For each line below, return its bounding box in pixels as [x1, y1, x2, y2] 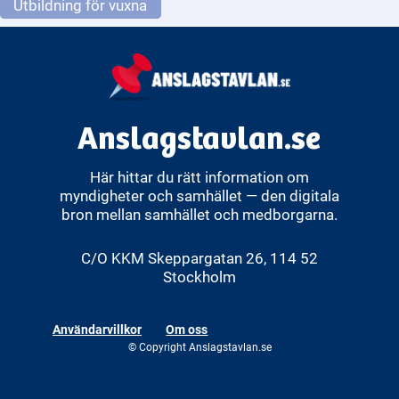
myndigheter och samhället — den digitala [59, 186, 339, 206]
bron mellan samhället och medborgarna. [61, 205, 338, 224]
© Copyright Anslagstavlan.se [127, 338, 272, 354]
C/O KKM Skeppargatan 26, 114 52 [80, 248, 318, 267]
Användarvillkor [52, 320, 142, 338]
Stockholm [162, 266, 236, 286]
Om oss [166, 320, 208, 338]
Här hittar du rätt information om [89, 167, 309, 187]
